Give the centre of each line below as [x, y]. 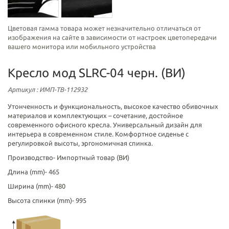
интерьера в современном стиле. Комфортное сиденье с [98, 134]
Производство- [32, 157]
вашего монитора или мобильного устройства [82, 47]
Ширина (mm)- [31, 186]
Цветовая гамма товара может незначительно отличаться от [104, 28]
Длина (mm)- [28, 172]
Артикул [21, 89]
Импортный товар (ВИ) [93, 157]
